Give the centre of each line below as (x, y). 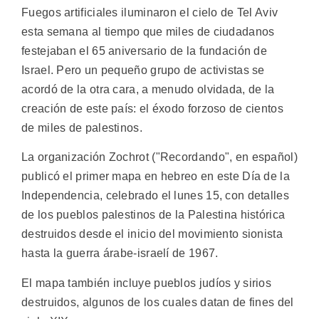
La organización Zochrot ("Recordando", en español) (159, 157)
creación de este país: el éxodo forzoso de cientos (152, 109)
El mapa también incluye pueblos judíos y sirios (147, 283)
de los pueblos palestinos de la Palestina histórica (153, 215)
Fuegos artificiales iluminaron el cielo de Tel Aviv (150, 12)
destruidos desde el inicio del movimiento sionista (152, 234)
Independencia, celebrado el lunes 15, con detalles (155, 196)
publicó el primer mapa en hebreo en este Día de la (156, 177)
